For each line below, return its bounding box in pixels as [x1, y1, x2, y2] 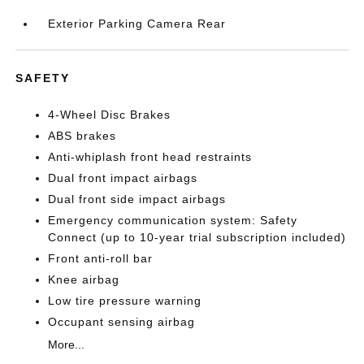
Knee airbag [48, 272, 120, 286]
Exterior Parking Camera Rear [48, 16, 227, 30]
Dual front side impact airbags [48, 192, 227, 206]
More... [48, 337, 85, 351]
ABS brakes [48, 128, 117, 142]
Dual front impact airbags [48, 171, 198, 184]
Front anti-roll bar [48, 251, 154, 265]
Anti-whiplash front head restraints [48, 149, 253, 163]
